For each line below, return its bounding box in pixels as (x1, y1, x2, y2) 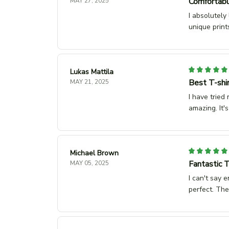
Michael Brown (70, 148, 119, 158)
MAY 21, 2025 (70, 77, 109, 86)
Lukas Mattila (70, 66, 113, 77)
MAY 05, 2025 (70, 158, 109, 167)
